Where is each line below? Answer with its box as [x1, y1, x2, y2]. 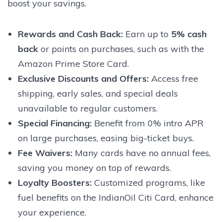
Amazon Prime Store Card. [17, 57, 129, 69]
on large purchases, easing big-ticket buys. [17, 132, 194, 144]
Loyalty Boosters [17, 176, 90, 188]
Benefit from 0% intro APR [91, 117, 204, 129]
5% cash [170, 28, 207, 40]
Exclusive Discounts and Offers [17, 72, 147, 84]
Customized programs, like [91, 176, 205, 188]
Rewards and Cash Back [17, 28, 121, 40]
